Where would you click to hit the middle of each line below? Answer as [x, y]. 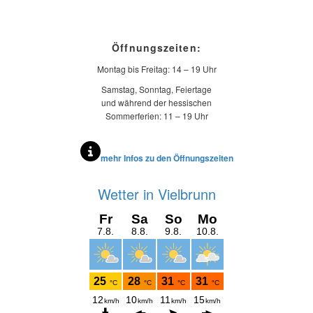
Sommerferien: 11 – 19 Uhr [156, 116]
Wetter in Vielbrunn [156, 194]
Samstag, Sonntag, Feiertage [156, 89]
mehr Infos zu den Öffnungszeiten [167, 158]
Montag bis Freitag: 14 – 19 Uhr [156, 69]
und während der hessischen [156, 103]
